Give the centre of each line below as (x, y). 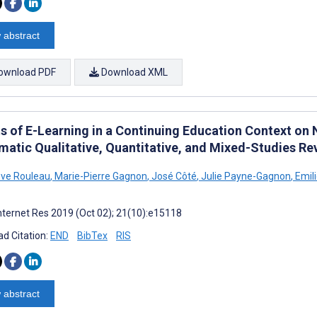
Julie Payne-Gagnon (245, 176)
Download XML (133, 72)
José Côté (173, 176)
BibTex (92, 235)
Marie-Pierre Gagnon (100, 176)
